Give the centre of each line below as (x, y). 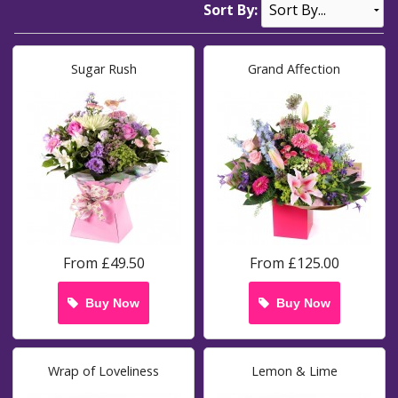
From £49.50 (103, 263)
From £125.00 (294, 263)
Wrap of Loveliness (104, 370)
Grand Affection (295, 68)
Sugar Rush (103, 68)
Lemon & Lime (294, 370)
